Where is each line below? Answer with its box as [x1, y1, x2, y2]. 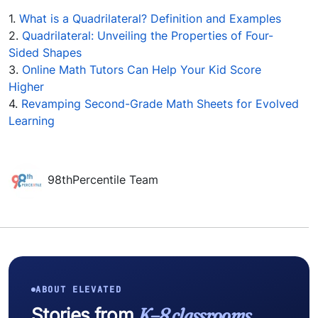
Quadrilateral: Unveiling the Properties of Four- [22, 28, 273, 43]
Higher [9, 79, 44, 94]
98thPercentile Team [48, 172, 158, 187]
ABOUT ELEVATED [35, 284, 122, 296]
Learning [9, 114, 55, 128]
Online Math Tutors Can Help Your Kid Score [22, 62, 261, 77]
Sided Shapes [9, 45, 82, 60]
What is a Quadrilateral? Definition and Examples [19, 11, 281, 26]
